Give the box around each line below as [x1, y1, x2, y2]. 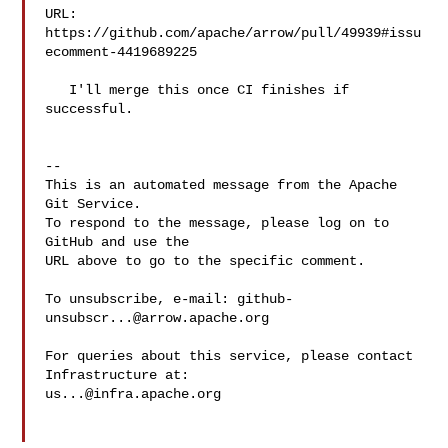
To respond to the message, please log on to [45, 215, 390, 231]
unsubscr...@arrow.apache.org [45, 310, 270, 326]
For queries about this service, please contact [45, 348, 414, 364]
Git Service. [45, 196, 142, 212]
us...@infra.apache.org [45, 386, 222, 402]
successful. [45, 101, 134, 117]
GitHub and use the [45, 234, 190, 250]
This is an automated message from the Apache [45, 177, 398, 193]
